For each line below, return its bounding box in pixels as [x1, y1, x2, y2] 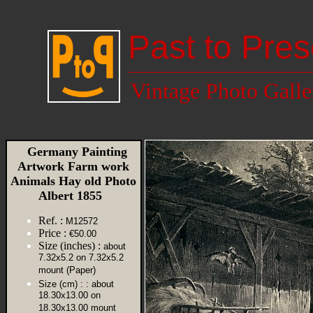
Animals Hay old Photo [10, 174, 137, 188]
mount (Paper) [38, 265, 96, 277]
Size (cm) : [38, 279, 83, 289]
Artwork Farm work [17, 159, 130, 173]
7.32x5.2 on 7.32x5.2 [38, 252, 124, 264]
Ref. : [38, 214, 63, 226]
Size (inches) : [38, 240, 101, 252]
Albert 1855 [38, 189, 109, 203]
